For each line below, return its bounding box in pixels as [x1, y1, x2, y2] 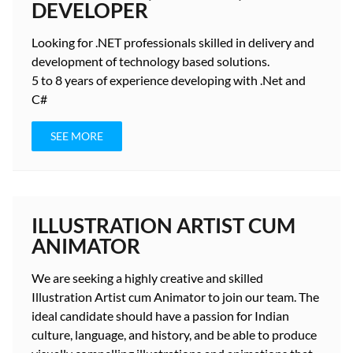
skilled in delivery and [196, 35, 314, 50]
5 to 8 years [32, 72, 94, 87]
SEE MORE [50, 129, 103, 143]
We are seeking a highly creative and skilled [32, 270, 263, 285]
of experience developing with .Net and [94, 72, 306, 87]
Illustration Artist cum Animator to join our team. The [32, 289, 319, 304]
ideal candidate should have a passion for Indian [32, 308, 289, 323]
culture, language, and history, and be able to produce [32, 327, 317, 342]
